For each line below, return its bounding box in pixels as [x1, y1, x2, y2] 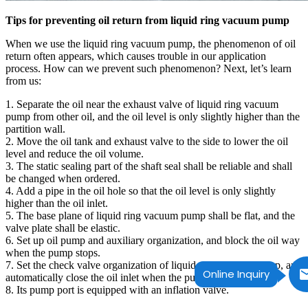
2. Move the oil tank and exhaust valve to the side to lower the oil [5, 135, 288, 147]
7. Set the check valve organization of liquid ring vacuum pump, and [5, 258, 302, 271]
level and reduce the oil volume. [5, 147, 144, 159]
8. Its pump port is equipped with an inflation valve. [5, 283, 229, 296]
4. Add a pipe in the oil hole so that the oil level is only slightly [5, 184, 276, 197]
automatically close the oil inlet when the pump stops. [5, 271, 236, 283]
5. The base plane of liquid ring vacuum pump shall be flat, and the [5, 209, 295, 221]
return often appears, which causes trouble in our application [5, 49, 266, 62]
